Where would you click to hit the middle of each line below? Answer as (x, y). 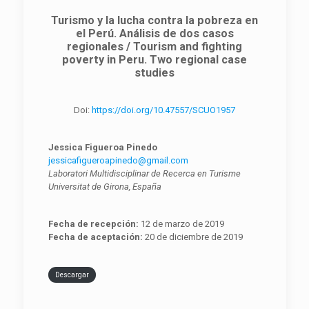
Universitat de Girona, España (104, 187)
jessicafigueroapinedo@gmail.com (118, 160)
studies (154, 73)
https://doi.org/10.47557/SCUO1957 (163, 110)
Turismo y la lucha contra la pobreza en (154, 20)
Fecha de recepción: (93, 224)
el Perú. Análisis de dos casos (154, 33)
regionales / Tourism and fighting (154, 47)
